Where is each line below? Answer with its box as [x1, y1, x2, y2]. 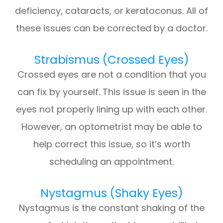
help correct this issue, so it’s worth [33, 138, 190, 151]
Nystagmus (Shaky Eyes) [40, 185, 183, 202]
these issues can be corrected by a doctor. [15, 22, 208, 35]
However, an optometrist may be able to [21, 120, 202, 133]
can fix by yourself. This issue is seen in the [17, 86, 206, 99]
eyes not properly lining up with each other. [16, 103, 207, 116]
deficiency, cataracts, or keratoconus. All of [15, 4, 208, 17]
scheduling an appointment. [49, 155, 174, 168]
